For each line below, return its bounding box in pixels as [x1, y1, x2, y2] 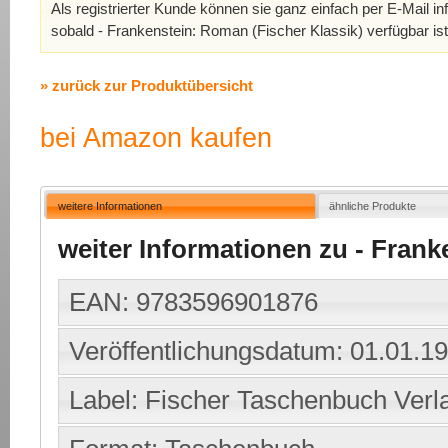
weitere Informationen [57, 199, 162, 212]
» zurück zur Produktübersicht [40, 77, 253, 94]
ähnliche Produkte [329, 199, 417, 212]
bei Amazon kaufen [40, 123, 272, 153]
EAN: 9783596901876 [69, 287, 319, 318]
